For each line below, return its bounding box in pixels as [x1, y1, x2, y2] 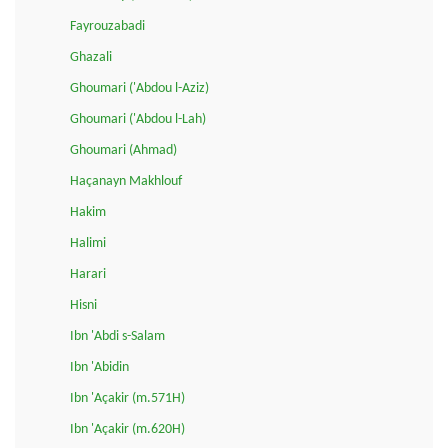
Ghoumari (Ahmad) [70, 142, 177, 158]
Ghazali [70, 49, 112, 65]
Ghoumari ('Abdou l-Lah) [70, 111, 206, 127]
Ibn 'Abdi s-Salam [70, 328, 165, 344]
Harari [70, 266, 106, 282]
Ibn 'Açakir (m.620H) [70, 421, 185, 437]
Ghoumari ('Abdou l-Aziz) [70, 80, 209, 96]
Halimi [70, 235, 106, 251]
